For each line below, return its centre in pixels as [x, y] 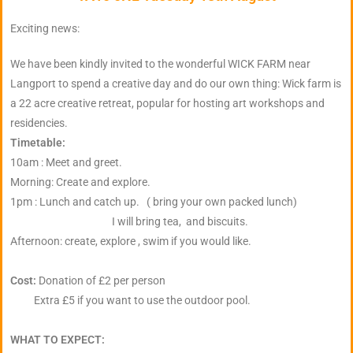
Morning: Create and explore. [80, 182]
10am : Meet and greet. [67, 163]
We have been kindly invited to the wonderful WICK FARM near [160, 64]
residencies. [39, 123]
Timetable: [38, 143]
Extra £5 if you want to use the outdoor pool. [130, 301]
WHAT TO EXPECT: [58, 340]
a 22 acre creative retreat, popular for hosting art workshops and [167, 104]
